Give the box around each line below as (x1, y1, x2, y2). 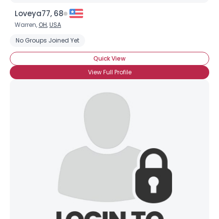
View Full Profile (88, 68, 131, 76)
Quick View (93, 54, 126, 63)
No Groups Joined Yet (16, 36, 79, 44)
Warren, (15, 21, 39, 29)
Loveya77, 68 (15, 8, 64, 19)
